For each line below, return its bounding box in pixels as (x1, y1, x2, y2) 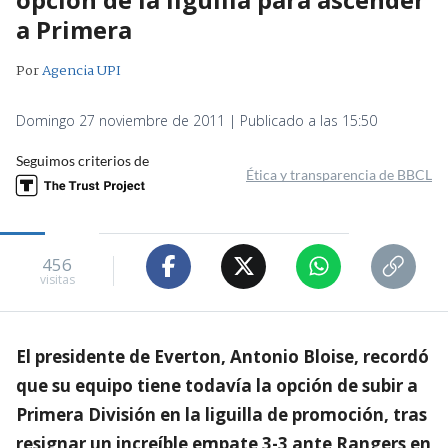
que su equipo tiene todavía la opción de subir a (16, 373, 418, 397)
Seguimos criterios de (16, 151, 149, 169)
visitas (39, 271, 75, 289)
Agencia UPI (42, 59, 121, 82)
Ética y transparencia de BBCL (246, 165, 432, 183)
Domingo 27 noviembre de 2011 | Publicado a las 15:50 (16, 110, 377, 130)
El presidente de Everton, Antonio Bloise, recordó (16, 344, 429, 368)
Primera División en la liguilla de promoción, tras (16, 402, 427, 426)
